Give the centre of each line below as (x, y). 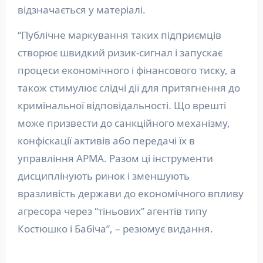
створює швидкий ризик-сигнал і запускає (120, 53)
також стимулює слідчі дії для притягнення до (129, 88)
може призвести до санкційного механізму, (124, 123)
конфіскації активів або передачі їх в (106, 141)
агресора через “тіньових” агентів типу (112, 211)
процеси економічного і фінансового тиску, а (127, 70)
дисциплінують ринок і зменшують (103, 176)
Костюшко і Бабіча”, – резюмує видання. (115, 229)
